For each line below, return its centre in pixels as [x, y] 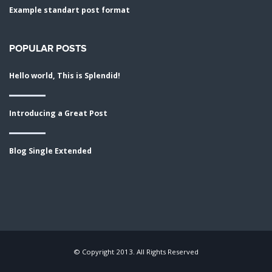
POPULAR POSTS [48, 49]
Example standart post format [70, 10]
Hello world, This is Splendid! [65, 76]
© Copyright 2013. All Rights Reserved [136, 252]
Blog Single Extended [50, 151]
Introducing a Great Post [58, 114]
